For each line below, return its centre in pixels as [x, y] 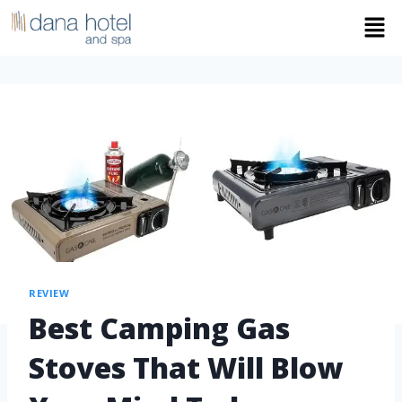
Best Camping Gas [159, 328]
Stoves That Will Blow [186, 367]
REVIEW [49, 293]
